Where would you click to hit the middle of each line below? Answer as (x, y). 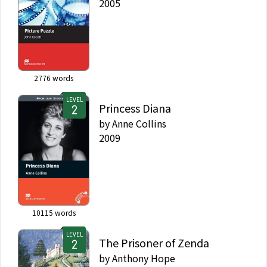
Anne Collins (139, 123)
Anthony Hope (144, 258)
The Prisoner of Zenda (154, 242)
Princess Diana (135, 108)
